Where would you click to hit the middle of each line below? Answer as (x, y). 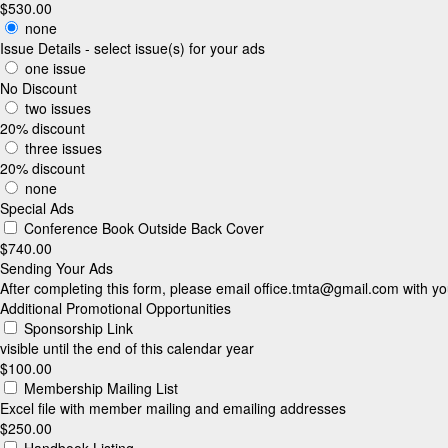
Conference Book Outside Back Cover (142, 227)
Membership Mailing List (99, 387)
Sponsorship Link (76, 327)
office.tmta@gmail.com (326, 287)
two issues (56, 107)
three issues (61, 147)
